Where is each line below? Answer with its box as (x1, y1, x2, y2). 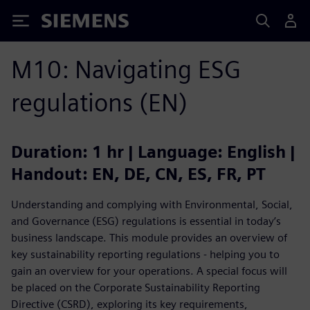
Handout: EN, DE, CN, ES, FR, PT (11, 164, 266, 184)
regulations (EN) (11, 87, 188, 118)
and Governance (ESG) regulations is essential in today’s (11, 215, 281, 228)
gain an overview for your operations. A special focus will (11, 264, 287, 277)
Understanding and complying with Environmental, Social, (11, 198, 293, 211)
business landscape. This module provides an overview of (11, 231, 287, 244)
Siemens (42, 16, 87, 30)
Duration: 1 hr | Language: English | (11, 142, 295, 162)
